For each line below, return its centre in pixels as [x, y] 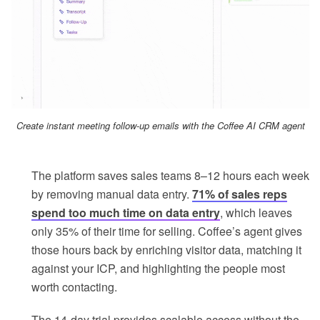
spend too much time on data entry [126, 213]
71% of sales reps [240, 194]
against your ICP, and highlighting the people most [158, 269]
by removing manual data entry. [112, 194]
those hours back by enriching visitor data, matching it [166, 250]
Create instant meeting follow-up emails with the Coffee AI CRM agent [160, 126]
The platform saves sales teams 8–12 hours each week [170, 176]
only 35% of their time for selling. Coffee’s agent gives [167, 231]
